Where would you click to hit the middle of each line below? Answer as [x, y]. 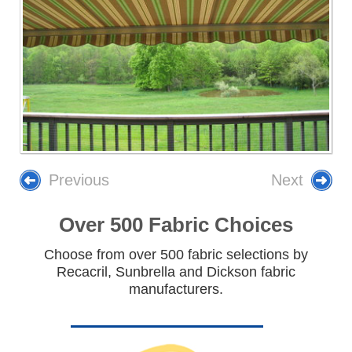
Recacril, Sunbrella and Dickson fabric [176, 272]
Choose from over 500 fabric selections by [176, 255]
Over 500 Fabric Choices [176, 225]
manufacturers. [176, 290]
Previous [79, 180]
